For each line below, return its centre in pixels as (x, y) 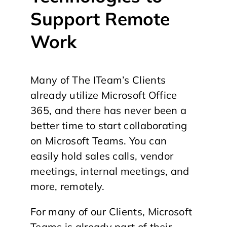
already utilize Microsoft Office (104, 95)
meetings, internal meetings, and (110, 171)
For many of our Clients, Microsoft (111, 212)
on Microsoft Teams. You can (99, 141)
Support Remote (100, 18)
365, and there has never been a (109, 110)
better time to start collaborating (109, 125)
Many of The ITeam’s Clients (98, 80)
